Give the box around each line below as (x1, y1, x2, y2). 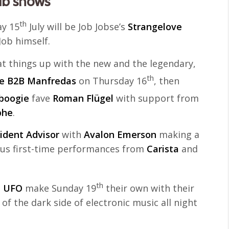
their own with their (103, 182, 195, 195)
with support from (116, 91, 199, 104)
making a (156, 128, 200, 141)
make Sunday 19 (25, 182, 97, 195)
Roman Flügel (53, 91, 117, 104)
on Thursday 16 (76, 74, 147, 87)
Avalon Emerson (84, 128, 157, 141)
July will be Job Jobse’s (27, 20, 128, 33)
